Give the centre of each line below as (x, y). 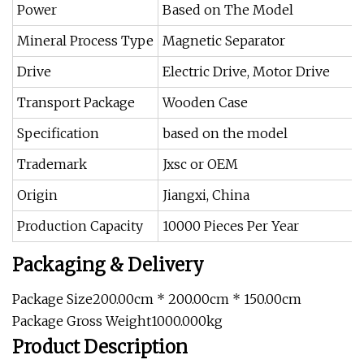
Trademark (52, 164)
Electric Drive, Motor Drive (246, 71)
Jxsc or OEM (200, 164)
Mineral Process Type (85, 41)
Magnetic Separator (224, 41)
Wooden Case (205, 102)
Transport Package (76, 102)
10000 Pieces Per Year (231, 226)
